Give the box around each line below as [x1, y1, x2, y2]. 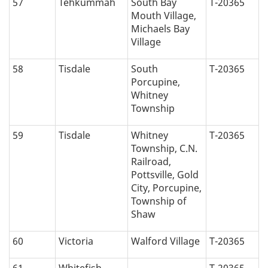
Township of [131, 194, 187, 208]
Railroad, [131, 155, 171, 169]
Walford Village [131, 234, 200, 248]
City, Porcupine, [131, 181, 202, 195]
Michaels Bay [131, 22, 190, 36]
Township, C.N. [131, 142, 197, 156]
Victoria [59, 234, 93, 248]
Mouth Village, [131, 9, 196, 23]
